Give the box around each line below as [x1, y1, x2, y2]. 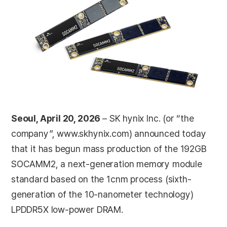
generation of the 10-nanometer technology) [11, 188, 194, 200]
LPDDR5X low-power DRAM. [11, 204, 123, 215]
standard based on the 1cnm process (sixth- [11, 173, 192, 184]
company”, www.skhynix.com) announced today [11, 128, 206, 139]
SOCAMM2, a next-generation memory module [11, 158, 202, 169]
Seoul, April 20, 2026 [11, 112, 103, 124]
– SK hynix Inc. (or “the [102, 112, 194, 124]
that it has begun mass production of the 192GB [11, 143, 207, 154]
